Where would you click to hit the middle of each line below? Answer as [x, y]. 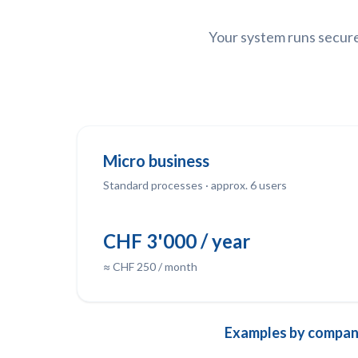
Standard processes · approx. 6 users [195, 185]
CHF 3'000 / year [177, 241]
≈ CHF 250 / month [150, 267]
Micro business [156, 161]
